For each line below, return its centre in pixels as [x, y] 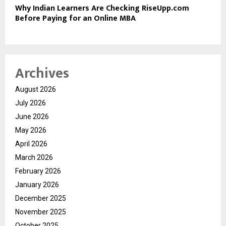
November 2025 [41, 212]
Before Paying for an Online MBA [75, 19]
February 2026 [38, 171]
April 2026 [31, 144]
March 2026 [34, 158]
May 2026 [31, 130]
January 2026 [37, 185]
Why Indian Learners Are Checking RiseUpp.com [102, 9]
